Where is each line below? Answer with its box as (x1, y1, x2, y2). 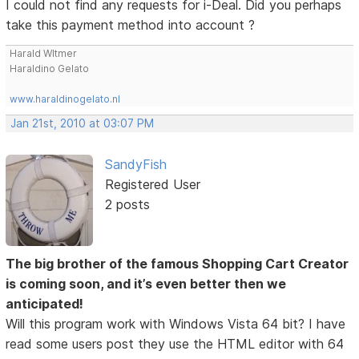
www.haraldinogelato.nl (10, 92, 121, 105)
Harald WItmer (10, 46, 78, 59)
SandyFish (104, 155, 167, 172)
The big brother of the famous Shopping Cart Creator (6, 255, 349, 272)
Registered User (104, 175, 200, 192)
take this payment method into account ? (6, 16, 256, 33)
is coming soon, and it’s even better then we (6, 275, 287, 292)
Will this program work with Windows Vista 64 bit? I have (6, 315, 346, 332)
